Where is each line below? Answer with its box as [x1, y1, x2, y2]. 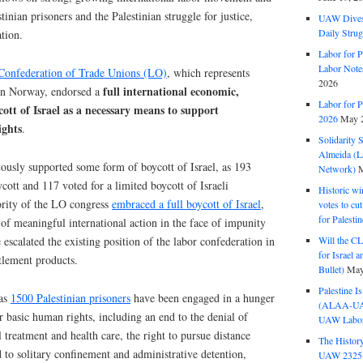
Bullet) [318, 263, 344, 275]
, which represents [167, 65, 250, 81]
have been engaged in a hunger [130, 289, 275, 305]
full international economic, [103, 83, 239, 100]
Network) [318, 162, 356, 175]
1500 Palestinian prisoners [11, 289, 130, 305]
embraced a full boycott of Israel [112, 195, 261, 211]
